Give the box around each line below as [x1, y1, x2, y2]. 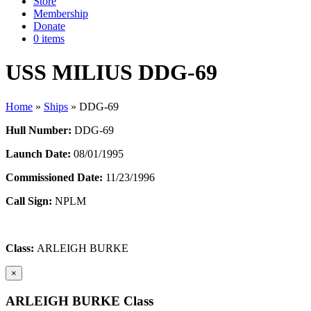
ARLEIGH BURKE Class [6, 293, 153, 308]
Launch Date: [6, 147, 71, 160]
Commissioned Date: [6, 171, 103, 183]
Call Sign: [6, 194, 52, 207]
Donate [33, 20, 65, 32]
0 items [33, 33, 65, 44]
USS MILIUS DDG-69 [6, 60, 217, 85]
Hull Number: [6, 124, 72, 136]
